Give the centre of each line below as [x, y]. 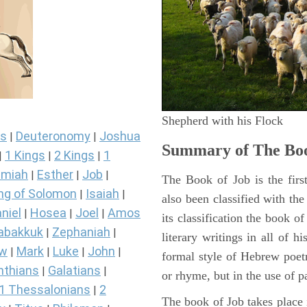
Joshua [120, 136]
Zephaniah [81, 232]
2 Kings [74, 156]
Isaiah [102, 194]
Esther [55, 175]
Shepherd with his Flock [222, 120]
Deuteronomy [53, 136]
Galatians [74, 271]
